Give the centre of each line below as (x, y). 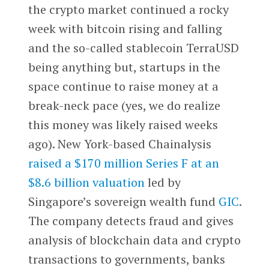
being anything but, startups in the (124, 67)
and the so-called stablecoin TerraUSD (133, 48)
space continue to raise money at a (123, 86)
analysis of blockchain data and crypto (134, 240)
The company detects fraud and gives (131, 221)
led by (162, 183)
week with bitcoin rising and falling (125, 29)
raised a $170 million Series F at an (123, 163)
